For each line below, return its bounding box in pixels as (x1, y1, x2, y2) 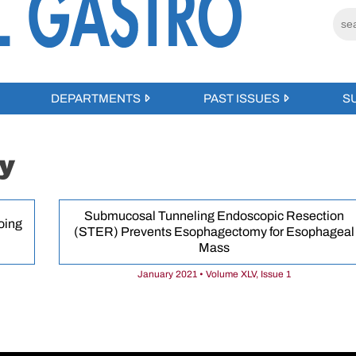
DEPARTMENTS (50, 91, 141, 105)
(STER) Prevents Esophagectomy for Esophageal (73, 225, 354, 239)
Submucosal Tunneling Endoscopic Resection (83, 209, 344, 223)
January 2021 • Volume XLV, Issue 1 (137, 269, 291, 281)
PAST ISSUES (203, 91, 281, 105)
